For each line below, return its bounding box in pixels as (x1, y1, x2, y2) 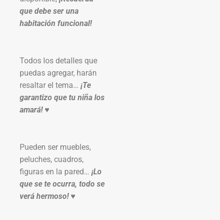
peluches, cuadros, (20, 154, 83, 164)
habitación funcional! (20, 18, 92, 28)
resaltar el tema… (20, 80, 81, 90)
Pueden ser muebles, (20, 142, 91, 152)
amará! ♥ (20, 105, 50, 114)
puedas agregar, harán (20, 68, 97, 78)
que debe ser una (20, 6, 79, 16)
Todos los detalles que (20, 55, 97, 65)
